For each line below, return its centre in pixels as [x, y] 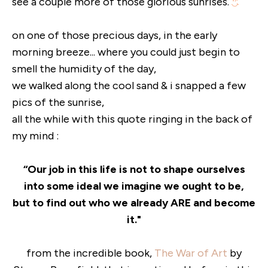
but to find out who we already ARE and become [134, 203]
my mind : [35, 136]
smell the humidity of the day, [84, 69]
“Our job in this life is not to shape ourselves [134, 169]
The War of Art [191, 253]
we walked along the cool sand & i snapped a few [129, 86]
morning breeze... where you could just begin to [126, 52]
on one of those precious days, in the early [115, 35]
